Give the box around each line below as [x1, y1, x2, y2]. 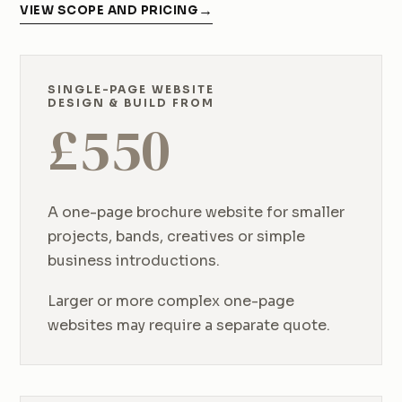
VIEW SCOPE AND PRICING [20, 3, 198, 19]
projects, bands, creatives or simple [48, 227, 305, 247]
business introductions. [48, 251, 220, 271]
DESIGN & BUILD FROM [48, 96, 214, 110]
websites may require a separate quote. [48, 316, 330, 336]
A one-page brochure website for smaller [48, 203, 345, 223]
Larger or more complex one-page [48, 292, 294, 311]
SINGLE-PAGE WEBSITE [48, 83, 214, 97]
